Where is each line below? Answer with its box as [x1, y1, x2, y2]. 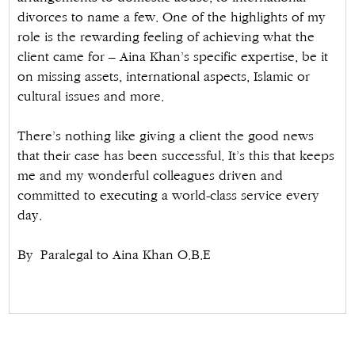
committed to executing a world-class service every [17, 189, 320, 203]
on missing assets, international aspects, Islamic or [17, 70, 311, 84]
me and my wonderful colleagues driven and [17, 169, 284, 183]
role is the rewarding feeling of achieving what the [17, 30, 315, 44]
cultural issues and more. [17, 90, 165, 104]
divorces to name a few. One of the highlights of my [17, 10, 326, 25]
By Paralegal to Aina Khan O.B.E [17, 248, 212, 262]
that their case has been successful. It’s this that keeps [17, 149, 335, 163]
